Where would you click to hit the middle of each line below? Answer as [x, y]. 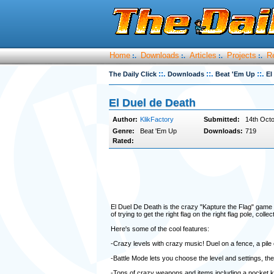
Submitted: [221, 119]
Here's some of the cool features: [160, 229]
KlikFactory [157, 119]
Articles [203, 55]
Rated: [123, 141]
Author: [125, 119]
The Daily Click [132, 74]
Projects [241, 55]
